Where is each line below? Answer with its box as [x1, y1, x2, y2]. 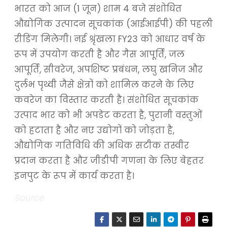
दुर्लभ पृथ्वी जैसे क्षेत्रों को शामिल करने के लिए [14, 79, 194, 91]
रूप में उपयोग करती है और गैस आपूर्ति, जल [14, 48, 184, 61]
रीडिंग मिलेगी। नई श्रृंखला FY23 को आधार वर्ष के [14, 33, 205, 46]
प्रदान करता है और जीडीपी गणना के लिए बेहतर [14, 155, 204, 167]
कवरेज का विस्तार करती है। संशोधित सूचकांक [14, 94, 199, 106]
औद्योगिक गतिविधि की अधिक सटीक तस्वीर [14, 139, 189, 152]
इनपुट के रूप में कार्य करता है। [14, 170, 134, 182]
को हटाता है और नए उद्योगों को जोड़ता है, [14, 124, 174, 137]
